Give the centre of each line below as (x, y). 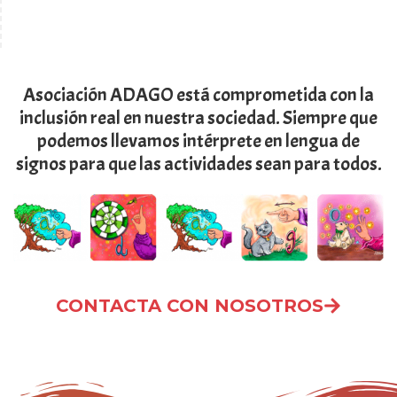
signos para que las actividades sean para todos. (198, 163)
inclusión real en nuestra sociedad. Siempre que (198, 117)
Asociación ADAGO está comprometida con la (198, 94)
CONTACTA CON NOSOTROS (190, 305)
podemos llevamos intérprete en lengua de (198, 140)
